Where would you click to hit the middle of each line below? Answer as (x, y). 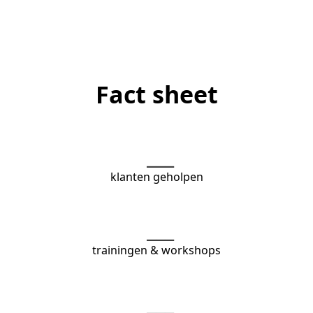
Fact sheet (156, 94)
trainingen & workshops (156, 250)
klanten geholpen (156, 176)
